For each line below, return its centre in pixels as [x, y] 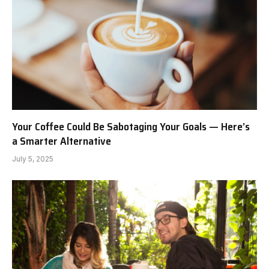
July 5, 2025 [33, 159]
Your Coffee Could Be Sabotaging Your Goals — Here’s [131, 127]
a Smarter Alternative [62, 141]
